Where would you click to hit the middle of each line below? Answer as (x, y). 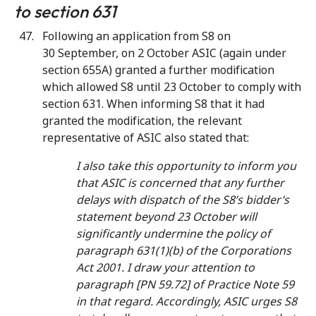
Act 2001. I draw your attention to (165, 268)
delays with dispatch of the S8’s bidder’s (183, 200)
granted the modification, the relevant (142, 121)
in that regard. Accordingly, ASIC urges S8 (187, 302)
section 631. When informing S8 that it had (153, 104)
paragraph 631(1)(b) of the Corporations (184, 251)
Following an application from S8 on (136, 36)
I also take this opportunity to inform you (186, 166)
